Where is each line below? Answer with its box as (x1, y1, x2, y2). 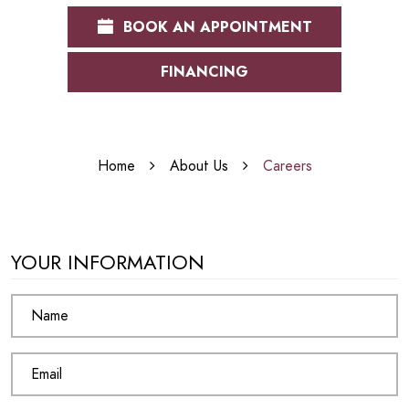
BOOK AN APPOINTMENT (119, 17, 312, 37)
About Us (169, 156, 228, 176)
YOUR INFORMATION (11, 248, 204, 277)
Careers (262, 156, 312, 176)
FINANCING (161, 62, 248, 82)
